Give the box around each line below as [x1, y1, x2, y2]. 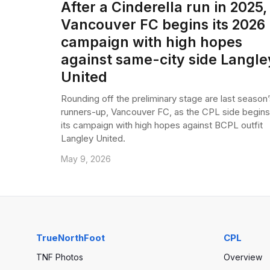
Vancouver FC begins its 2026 [60, 16, 265, 33]
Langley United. [60, 132, 125, 144]
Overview [224, 251, 262, 262]
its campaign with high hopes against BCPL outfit [60, 119, 263, 131]
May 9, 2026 [60, 153, 111, 164]
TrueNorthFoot [36, 231, 105, 243]
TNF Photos [36, 251, 83, 262]
